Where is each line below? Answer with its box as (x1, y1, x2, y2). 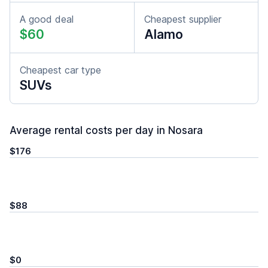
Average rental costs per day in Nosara (10, 124, 203, 136)
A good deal (20, 13, 74, 25)
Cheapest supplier (144, 13, 221, 25)
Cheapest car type (20, 64, 101, 76)
